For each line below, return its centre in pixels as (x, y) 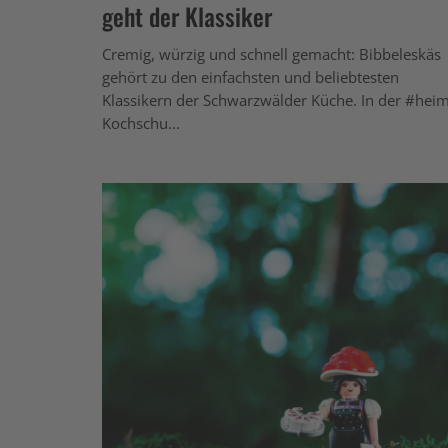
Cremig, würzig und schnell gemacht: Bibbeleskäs (271, 53)
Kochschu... (141, 122)
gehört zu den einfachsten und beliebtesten (250, 76)
